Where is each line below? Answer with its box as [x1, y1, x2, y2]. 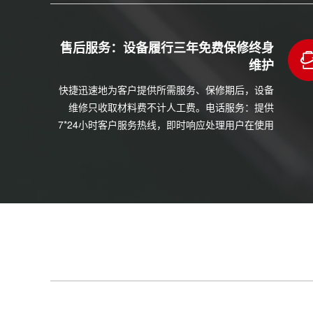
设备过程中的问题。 [186, 135, 274, 150]
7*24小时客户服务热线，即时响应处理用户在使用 [58, 117, 274, 132]
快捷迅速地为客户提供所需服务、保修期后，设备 [59, 82, 274, 97]
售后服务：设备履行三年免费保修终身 [60, 38, 274, 57]
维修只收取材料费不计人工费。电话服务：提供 [68, 100, 274, 115]
